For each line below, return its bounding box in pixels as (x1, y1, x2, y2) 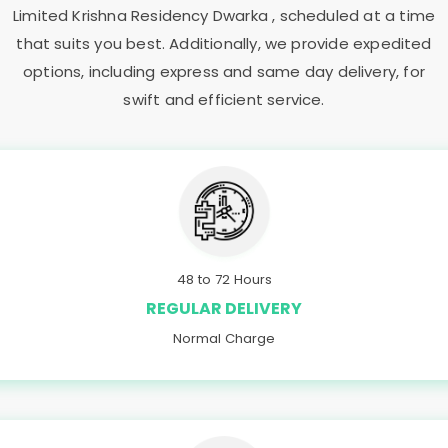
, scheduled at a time (272, 5, 436, 26)
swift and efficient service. (123, 89, 325, 110)
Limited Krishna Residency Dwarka (12, 5, 273, 26)
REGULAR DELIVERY (146, 296, 302, 320)
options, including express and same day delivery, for (23, 61, 425, 82)
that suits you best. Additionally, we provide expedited (16, 33, 432, 54)
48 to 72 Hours (176, 269, 272, 289)
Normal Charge (173, 328, 275, 348)
